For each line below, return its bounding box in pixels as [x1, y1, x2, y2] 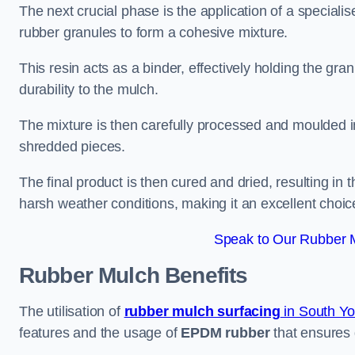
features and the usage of [19, 325, 181, 341]
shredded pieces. [19, 139, 129, 155]
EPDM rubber [181, 325, 270, 341]
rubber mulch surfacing [124, 303, 281, 319]
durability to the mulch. [19, 82, 158, 97]
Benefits [158, 263, 248, 288]
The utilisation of [19, 303, 124, 319]
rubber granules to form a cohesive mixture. [19, 25, 292, 40]
